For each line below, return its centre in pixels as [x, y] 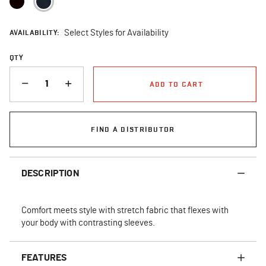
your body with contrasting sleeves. [88, 223]
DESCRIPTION [50, 173]
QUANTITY [27, 71]
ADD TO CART [176, 84]
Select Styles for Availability [117, 33]
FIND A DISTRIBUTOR [133, 129]
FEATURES [44, 257]
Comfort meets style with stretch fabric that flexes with [125, 210]
